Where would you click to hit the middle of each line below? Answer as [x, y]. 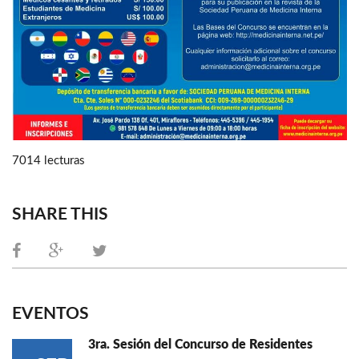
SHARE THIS [60, 214]
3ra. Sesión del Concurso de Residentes [200, 344]
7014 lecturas [48, 160]
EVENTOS [50, 313]
